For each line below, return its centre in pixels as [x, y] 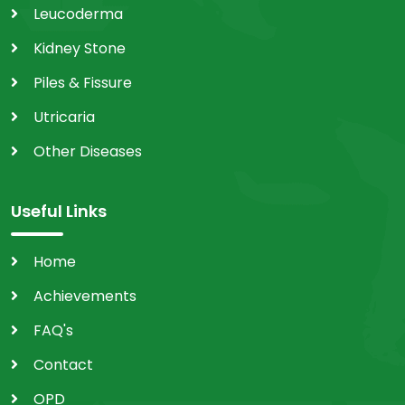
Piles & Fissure [83, 83]
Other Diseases [88, 152]
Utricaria [64, 118]
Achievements [85, 297]
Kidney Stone [80, 49]
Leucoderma [78, 14]
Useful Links [59, 212]
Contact [63, 365]
